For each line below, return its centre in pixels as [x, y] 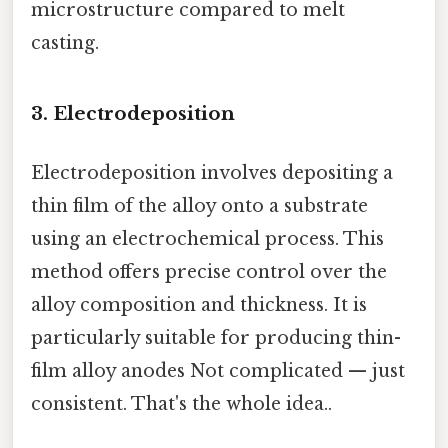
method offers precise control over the [209, 272]
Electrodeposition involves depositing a [212, 173]
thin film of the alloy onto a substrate [199, 206]
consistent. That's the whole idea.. [181, 404]
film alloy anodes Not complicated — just [218, 371]
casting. [65, 43]
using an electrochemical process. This [207, 239]
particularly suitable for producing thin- [216, 338]
